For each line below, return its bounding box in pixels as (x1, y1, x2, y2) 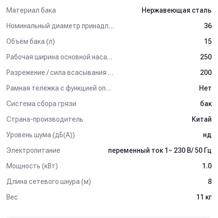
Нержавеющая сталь (142, 6, 212, 14)
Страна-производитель (6, 115, 83, 123)
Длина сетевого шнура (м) (6, 177, 91, 185)
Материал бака (6, 6, 56, 14)
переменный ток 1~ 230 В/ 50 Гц (108, 146, 212, 154)
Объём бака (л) (6, 37, 55, 45)
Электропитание (6, 146, 60, 154)
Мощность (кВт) (6, 162, 58, 170)
